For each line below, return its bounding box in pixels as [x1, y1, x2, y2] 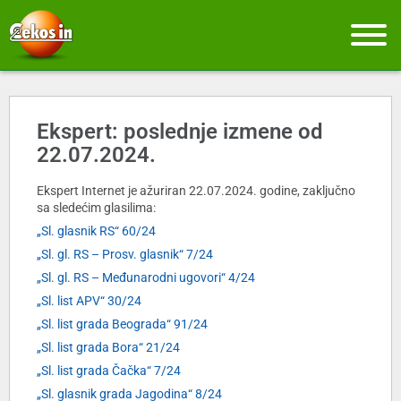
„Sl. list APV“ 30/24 [37, 294, 141, 309]
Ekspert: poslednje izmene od [37, 119, 323, 145]
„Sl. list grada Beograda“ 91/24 [37, 317, 208, 332]
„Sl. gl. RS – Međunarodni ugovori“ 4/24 [37, 270, 255, 286]
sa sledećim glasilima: [37, 200, 156, 216]
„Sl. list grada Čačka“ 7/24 [37, 363, 181, 379]
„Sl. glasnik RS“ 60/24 [37, 224, 156, 239]
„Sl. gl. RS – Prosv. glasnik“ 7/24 [37, 247, 213, 262]
